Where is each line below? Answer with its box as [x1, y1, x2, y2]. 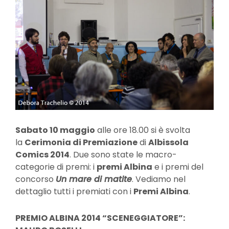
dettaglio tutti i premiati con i [15, 185, 133, 197]
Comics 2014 [15, 148, 70, 161]
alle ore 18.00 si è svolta [95, 124, 190, 136]
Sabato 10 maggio [15, 124, 95, 136]
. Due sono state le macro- [70, 148, 177, 161]
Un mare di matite [56, 173, 132, 185]
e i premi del [152, 161, 203, 173]
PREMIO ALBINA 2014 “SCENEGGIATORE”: [15, 212, 185, 224]
